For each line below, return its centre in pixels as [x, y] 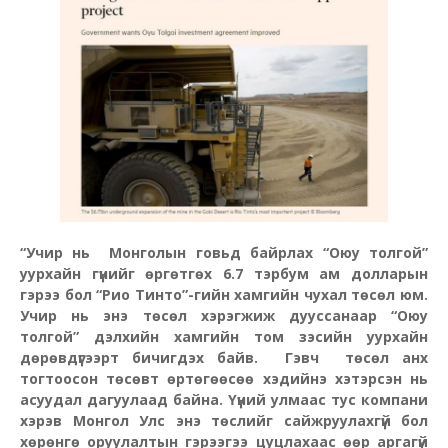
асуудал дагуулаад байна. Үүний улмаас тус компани [224, 400]
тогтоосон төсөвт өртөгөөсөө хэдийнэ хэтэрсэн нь [224, 379]
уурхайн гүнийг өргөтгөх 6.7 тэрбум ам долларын [224, 274]
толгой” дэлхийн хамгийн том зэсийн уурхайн [224, 337]
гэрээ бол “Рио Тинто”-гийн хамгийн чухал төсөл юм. [224, 295]
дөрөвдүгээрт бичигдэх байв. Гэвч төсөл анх [224, 358]
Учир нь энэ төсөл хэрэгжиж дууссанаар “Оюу [224, 316]
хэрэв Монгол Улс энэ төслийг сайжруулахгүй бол [224, 421]
